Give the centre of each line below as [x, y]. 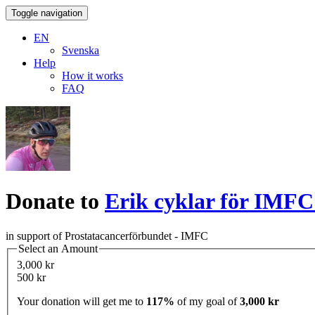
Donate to [55, 201]
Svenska [81, 50]
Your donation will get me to [82, 302]
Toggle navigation [47, 13]
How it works [92, 76]
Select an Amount [58, 248]
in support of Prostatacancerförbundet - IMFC [107, 236]
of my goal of [207, 302]
